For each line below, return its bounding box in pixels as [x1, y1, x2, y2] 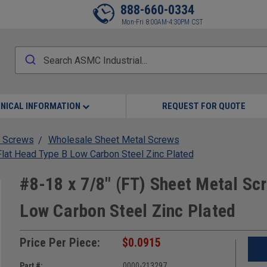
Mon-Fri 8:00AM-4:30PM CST [122, 18, 203, 26]
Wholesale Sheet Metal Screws [48, 134, 179, 145]
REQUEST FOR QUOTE [162, 101, 246, 111]
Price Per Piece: [20, 235, 101, 250]
